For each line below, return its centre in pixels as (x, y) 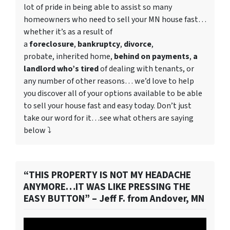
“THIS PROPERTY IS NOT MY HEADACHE (107, 175)
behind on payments (152, 57)
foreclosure (52, 44)
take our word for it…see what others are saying (109, 118)
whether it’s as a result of (68, 32)
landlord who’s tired (61, 69)
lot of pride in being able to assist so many (98, 7)
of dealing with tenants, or (146, 69)
